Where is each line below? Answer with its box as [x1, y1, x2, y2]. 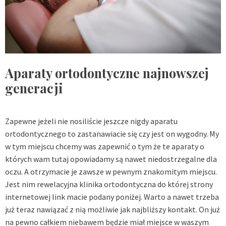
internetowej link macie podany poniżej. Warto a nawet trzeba [5, 192, 219, 202]
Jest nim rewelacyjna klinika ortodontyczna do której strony [5, 179, 213, 190]
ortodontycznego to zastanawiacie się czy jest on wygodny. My [5, 129, 219, 139]
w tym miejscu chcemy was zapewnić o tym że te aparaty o [5, 141, 204, 152]
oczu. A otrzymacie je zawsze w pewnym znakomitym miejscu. [5, 166, 217, 177]
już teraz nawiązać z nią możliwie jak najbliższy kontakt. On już [5, 204, 220, 215]
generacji [5, 80, 63, 97]
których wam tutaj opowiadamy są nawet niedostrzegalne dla [5, 154, 217, 164]
